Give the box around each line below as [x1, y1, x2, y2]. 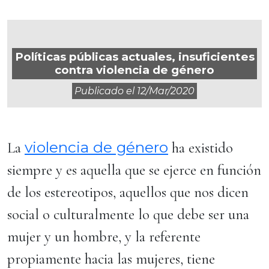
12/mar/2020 [137, 85, 195, 97]
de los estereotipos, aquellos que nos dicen [7, 183, 249, 201]
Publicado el [74, 85, 137, 97]
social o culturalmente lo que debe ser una [7, 205, 249, 223]
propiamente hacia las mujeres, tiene [7, 250, 215, 268]
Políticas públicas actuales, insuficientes [14, 50, 255, 64]
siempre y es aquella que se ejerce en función [7, 161, 261, 179]
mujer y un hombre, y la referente [7, 228, 201, 246]
